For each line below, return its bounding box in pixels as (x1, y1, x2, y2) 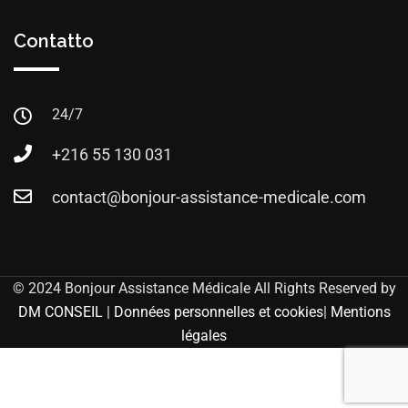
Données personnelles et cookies (113, 302, 323, 321)
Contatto (14, 29, 94, 52)
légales (181, 326, 227, 344)
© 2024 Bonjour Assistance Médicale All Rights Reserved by (12, 279, 396, 297)
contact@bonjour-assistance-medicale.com (52, 187, 366, 207)
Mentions (330, 302, 391, 321)
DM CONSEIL (17, 302, 103, 321)
